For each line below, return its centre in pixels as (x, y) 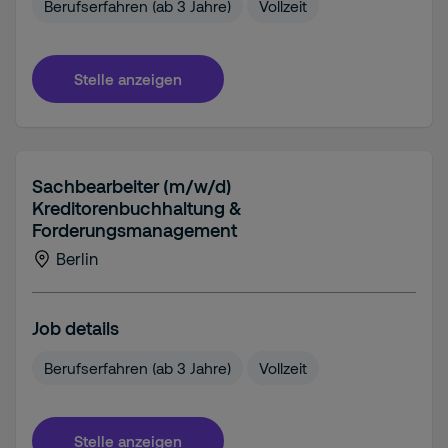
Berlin (77, 258)
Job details (75, 328)
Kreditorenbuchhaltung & (137, 208)
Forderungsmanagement (134, 230)
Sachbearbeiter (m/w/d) (132, 186)
